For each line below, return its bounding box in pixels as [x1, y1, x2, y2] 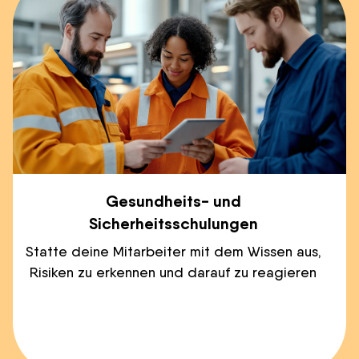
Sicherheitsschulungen [88, 212, 258, 233]
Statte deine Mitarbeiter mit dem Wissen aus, [25, 242, 321, 260]
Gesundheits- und [105, 190, 241, 211]
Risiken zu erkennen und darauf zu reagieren [30, 263, 317, 280]
